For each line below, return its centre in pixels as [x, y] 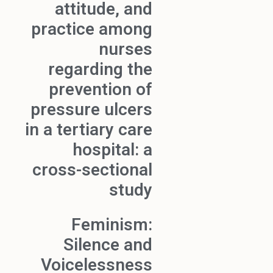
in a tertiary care [89, 130]
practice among [92, 29]
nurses [126, 49]
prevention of [101, 90]
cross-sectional [92, 170]
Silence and [108, 245]
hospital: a [112, 150]
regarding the [100, 69]
